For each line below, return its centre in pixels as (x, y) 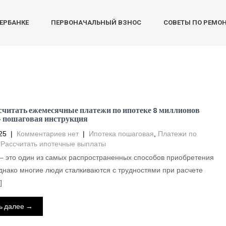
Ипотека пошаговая (121, 134)
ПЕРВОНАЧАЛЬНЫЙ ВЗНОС (96, 22)
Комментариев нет (47, 134)
